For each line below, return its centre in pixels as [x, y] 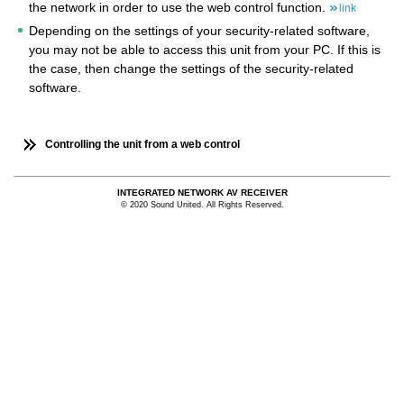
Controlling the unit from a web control [142, 144]
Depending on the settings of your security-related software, [199, 30]
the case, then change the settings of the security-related [191, 68]
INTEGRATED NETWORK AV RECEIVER [202, 192]
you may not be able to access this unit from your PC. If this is [205, 49]
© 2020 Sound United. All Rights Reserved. [202, 204]
